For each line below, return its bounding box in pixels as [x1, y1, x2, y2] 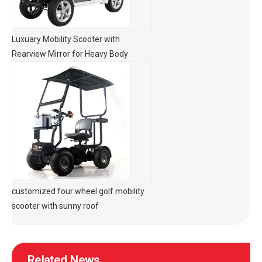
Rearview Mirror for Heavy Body [12, 49, 128, 58]
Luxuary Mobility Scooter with [12, 35, 120, 44]
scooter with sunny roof [12, 201, 99, 211]
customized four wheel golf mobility [12, 187, 144, 196]
